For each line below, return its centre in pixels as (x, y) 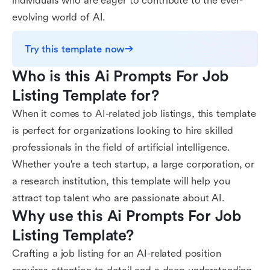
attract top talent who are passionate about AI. (118, 198)
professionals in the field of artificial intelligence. (121, 147)
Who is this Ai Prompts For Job (121, 77)
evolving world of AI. (59, 17)
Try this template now (75, 49)
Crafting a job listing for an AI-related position (117, 253)
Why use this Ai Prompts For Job (127, 216)
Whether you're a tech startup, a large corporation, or (133, 164)
